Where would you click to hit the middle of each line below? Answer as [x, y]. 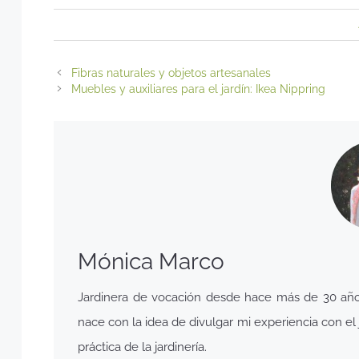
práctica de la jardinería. [142, 347]
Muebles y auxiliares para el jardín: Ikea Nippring [198, 89]
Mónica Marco [151, 261]
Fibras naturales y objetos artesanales [171, 73]
